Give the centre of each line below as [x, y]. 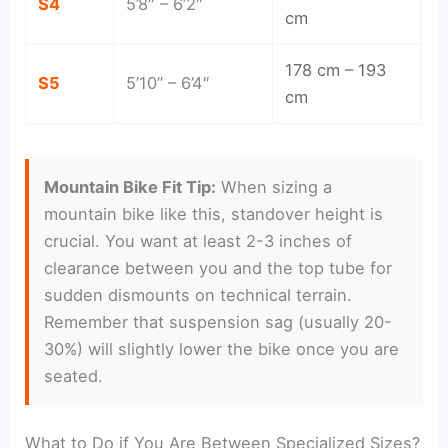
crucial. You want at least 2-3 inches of [198, 240]
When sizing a [274, 186]
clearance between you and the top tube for [218, 267]
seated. [74, 375]
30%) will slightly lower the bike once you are [222, 348]
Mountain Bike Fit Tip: [130, 186]
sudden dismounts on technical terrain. [198, 294]
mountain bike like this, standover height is [214, 213]
